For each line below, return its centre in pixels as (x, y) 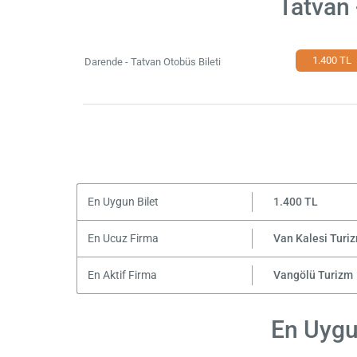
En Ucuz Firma (123, 238)
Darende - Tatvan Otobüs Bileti (153, 62)
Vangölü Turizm (313, 275)
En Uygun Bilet (123, 202)
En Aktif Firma (122, 275)
